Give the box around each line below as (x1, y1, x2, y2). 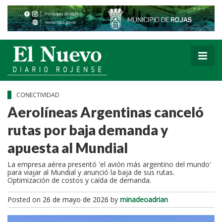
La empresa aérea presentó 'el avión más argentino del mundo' (7, 159, 211, 169)
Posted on (7, 194, 43, 204)
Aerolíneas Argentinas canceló (7, 103, 204, 120)
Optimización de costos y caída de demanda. (7, 175, 153, 185)
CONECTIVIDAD (16, 90, 61, 99)
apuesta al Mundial (7, 139, 130, 156)
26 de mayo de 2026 (43, 194, 109, 204)
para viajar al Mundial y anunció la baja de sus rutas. (7, 167, 174, 177)
